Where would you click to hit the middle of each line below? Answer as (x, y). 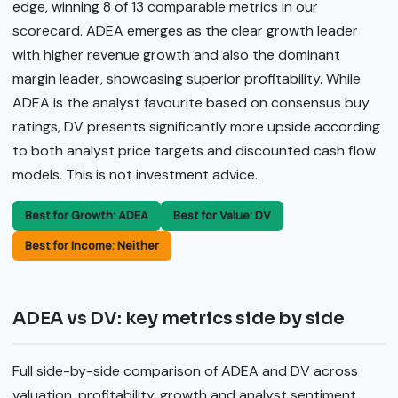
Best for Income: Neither (92, 246)
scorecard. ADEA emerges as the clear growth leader (185, 30)
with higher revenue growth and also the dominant (176, 54)
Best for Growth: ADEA (87, 216)
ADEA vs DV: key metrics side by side (179, 319)
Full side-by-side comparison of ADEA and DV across (185, 370)
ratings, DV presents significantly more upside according (196, 126)
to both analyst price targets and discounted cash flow (194, 150)
